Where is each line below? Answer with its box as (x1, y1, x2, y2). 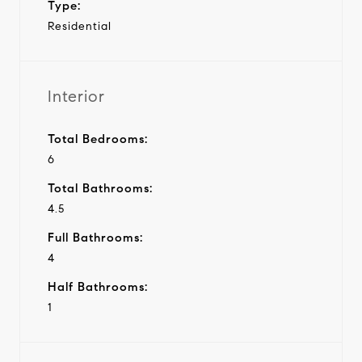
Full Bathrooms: (48, 229, 143, 245)
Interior (48, 86, 105, 107)
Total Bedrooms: (48, 131, 148, 146)
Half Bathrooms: (48, 279, 148, 294)
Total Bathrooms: (48, 180, 153, 196)
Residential (48, 19, 112, 33)
